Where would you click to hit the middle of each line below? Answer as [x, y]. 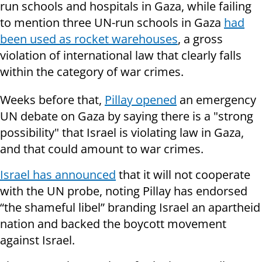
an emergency [216, 100]
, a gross [200, 39]
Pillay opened [141, 100]
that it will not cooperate [183, 175]
